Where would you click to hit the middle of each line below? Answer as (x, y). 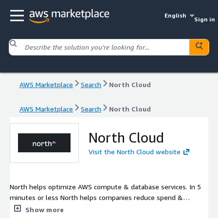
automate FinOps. (37, 208)
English (176, 15)
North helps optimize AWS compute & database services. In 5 (105, 186)
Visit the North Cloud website (135, 151)
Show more (45, 209)
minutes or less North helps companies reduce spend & (96, 197)
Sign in (204, 19)
